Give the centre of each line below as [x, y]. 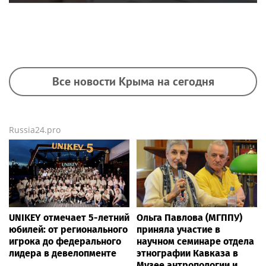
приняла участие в [178, 229]
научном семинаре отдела [195, 241]
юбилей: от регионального [68, 229]
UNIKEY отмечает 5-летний [69, 217]
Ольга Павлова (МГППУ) [189, 217]
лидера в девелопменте [63, 253]
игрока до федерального [65, 241]
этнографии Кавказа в [187, 253]
